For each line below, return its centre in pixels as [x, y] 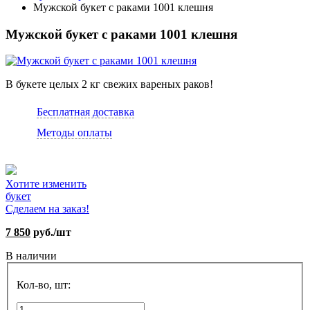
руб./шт [51, 232]
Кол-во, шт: [44, 285]
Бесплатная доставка [85, 112]
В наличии [31, 256]
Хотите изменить [46, 184]
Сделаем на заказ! [47, 209]
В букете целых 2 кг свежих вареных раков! [109, 84]
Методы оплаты [74, 133]
